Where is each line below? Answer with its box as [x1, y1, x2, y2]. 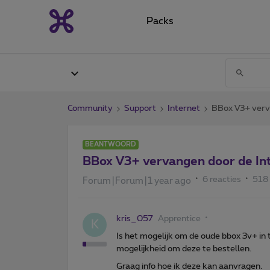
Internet [168, 104, 200, 113]
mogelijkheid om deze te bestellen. [116, 244, 251, 253]
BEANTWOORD [85, 140, 136, 148]
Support [124, 104, 156, 113]
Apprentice [158, 214, 201, 223]
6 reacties [202, 175, 241, 184]
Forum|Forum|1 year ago [83, 176, 191, 186]
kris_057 [116, 214, 153, 223]
